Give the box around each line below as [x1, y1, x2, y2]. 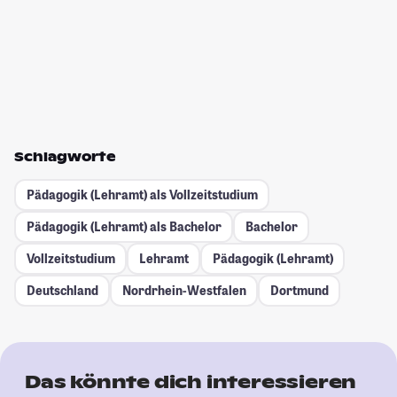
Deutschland [26, 282, 98, 300]
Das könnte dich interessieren [25, 370, 357, 393]
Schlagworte [14, 148, 116, 165]
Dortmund [269, 282, 329, 300]
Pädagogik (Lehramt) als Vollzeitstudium [26, 186, 258, 204]
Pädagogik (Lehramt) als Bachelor [26, 218, 222, 236]
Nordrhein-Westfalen [121, 282, 246, 300]
